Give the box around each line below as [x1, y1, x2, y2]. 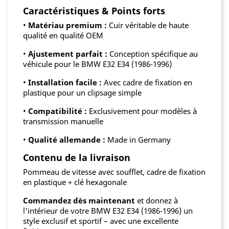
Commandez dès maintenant [23, 195, 135, 206]
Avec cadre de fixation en [102, 77, 192, 88]
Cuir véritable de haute [107, 20, 189, 31]
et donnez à [135, 195, 178, 206]
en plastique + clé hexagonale [23, 177, 127, 188]
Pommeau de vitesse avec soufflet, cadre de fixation [23, 167, 205, 177]
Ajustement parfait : [28, 49, 107, 59]
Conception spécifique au [107, 49, 198, 59]
